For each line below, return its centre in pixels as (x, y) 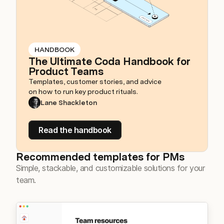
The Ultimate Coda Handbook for (109, 61)
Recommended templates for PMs (100, 157)
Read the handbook (75, 130)
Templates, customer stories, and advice (95, 82)
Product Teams (66, 71)
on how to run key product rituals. (83, 92)
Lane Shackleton (69, 103)
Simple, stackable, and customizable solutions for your (110, 168)
